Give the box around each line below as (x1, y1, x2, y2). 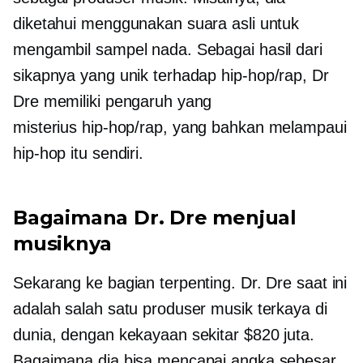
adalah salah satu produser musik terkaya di (13, 300, 327, 318)
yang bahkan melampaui (167, 118, 347, 136)
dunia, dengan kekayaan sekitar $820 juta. (13, 326, 314, 344)
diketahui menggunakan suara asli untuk (13, 15, 300, 32)
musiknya (13, 232, 112, 255)
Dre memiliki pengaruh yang (13, 92, 212, 110)
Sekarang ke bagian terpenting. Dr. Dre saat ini (13, 274, 348, 292)
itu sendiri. (66, 144, 144, 162)
